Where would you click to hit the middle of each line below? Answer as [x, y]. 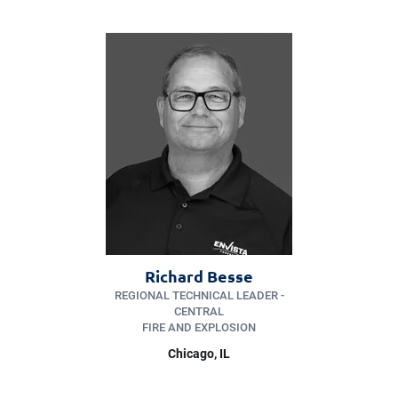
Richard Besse [199, 276]
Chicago [191, 354]
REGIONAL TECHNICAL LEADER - [199, 296]
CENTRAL [199, 312]
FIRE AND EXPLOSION [199, 328]
